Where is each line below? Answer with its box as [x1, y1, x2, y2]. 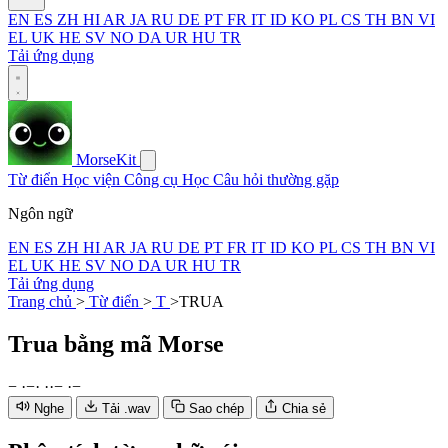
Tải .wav [102, 400, 151, 416]
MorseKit [76, 151, 136, 168]
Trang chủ [8, 293, 76, 310]
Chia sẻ [282, 400, 326, 416]
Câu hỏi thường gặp [213, 171, 339, 188]
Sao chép [189, 400, 244, 416]
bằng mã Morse [64, 330, 224, 357]
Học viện [62, 171, 124, 188]
